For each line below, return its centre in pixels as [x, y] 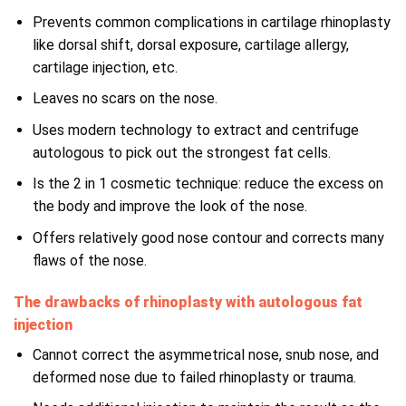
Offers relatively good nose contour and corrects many [208, 238]
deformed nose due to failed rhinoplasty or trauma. [194, 377]
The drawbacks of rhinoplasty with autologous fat [188, 302]
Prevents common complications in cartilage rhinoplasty [211, 22]
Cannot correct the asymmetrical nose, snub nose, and [205, 354]
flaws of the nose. [89, 261]
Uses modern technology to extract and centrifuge [195, 130]
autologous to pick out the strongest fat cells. [181, 152]
